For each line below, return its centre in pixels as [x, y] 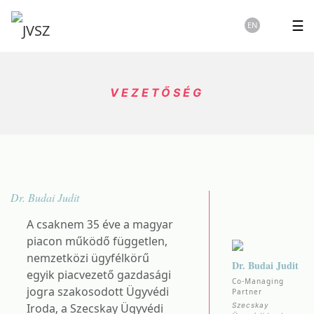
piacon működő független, [97, 241]
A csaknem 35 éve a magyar [100, 224]
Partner [247, 292]
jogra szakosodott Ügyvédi [98, 292]
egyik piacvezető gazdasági [99, 275]
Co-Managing [258, 281]
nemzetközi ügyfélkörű [88, 258]
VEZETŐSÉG [157, 93]
